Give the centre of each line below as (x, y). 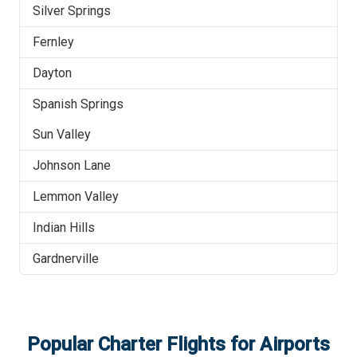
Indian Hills (64, 228)
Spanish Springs (78, 104)
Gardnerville (66, 259)
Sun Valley (62, 134)
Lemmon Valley (76, 196)
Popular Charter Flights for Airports (178, 344)
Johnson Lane (72, 165)
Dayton (52, 73)
